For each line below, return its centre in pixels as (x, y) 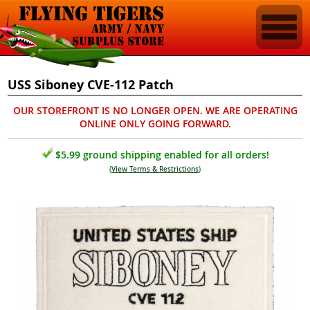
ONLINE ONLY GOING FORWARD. (155, 124)
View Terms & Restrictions (155, 169)
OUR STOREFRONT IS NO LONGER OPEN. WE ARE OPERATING (155, 110)
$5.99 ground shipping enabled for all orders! (161, 155)
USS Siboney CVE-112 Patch (91, 85)
